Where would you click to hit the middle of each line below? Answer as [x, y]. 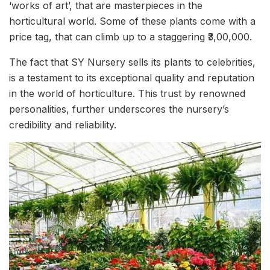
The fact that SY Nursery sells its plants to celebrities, [132, 62]
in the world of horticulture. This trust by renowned [127, 93]
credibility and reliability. [63, 124]
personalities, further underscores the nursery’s [119, 109]
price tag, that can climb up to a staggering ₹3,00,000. [130, 36]
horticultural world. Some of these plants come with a [132, 21]
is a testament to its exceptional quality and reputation [132, 77]
